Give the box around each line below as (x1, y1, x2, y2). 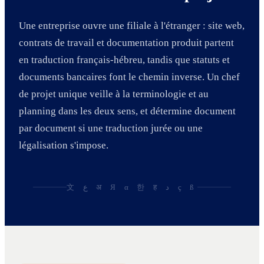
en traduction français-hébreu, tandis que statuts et (19, 54, 230, 65)
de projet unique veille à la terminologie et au (19, 88, 209, 100)
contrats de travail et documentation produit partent (19, 37, 234, 48)
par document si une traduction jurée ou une (19, 122, 203, 134)
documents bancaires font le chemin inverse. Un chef (19, 71, 240, 82)
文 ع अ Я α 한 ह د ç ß (172, 182, 198, 192)
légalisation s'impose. (19, 139, 108, 151)
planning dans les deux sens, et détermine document (19, 105, 236, 117)
